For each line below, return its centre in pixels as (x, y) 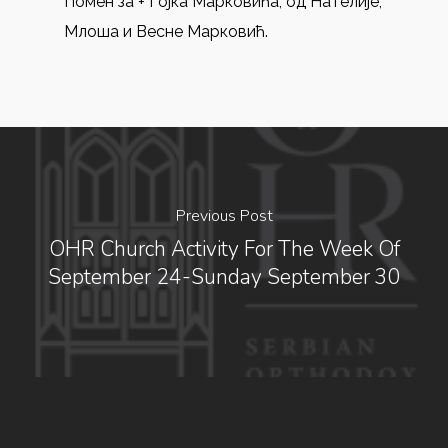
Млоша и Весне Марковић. (166, 31)
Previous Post (224, 215)
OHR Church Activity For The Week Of (224, 248)
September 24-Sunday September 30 (224, 276)
